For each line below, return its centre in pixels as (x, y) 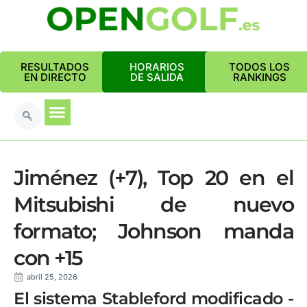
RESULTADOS (55, 67)
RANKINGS (259, 77)
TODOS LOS (260, 67)
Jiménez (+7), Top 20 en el (153, 178)
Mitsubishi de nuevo (153, 205)
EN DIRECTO (55, 77)
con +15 (48, 258)
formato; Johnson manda (153, 231)
